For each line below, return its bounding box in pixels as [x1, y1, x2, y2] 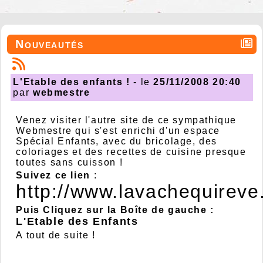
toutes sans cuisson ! [16, 157, 126, 168]
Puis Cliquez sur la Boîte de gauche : [16, 205, 214, 215]
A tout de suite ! [16, 230, 96, 241]
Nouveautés [15, 38, 84, 51]
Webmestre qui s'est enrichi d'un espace [16, 126, 220, 136]
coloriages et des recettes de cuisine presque [16, 147, 247, 157]
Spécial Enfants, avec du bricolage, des [16, 136, 217, 147]
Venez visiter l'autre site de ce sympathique [16, 115, 237, 126]
